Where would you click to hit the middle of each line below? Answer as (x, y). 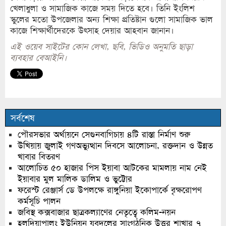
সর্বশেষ (23, 118)
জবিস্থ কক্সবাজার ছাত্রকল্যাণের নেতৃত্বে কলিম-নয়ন (97, 212)
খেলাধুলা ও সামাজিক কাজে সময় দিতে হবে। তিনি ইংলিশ (102, 9)
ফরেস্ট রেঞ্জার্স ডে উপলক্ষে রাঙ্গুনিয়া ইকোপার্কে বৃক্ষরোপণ (110, 190)
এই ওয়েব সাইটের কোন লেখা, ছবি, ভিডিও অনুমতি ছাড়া (101, 47)
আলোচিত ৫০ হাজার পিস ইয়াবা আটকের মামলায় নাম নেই (112, 168)
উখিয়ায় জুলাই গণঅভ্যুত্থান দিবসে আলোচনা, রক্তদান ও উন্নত (115, 146)
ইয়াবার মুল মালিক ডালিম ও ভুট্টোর (75, 179)
